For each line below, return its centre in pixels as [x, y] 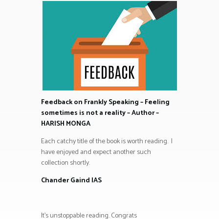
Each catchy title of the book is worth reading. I [107, 142]
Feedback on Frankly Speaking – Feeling [105, 103]
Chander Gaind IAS [71, 181]
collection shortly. [66, 163]
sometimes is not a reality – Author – [100, 113]
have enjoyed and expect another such [96, 153]
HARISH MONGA [66, 124]
